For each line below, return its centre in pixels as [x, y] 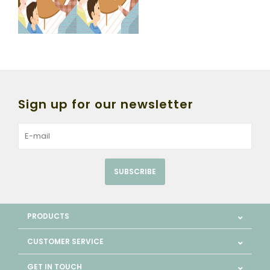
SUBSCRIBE [135, 171]
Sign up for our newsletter [106, 104]
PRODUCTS [48, 216]
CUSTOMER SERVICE [65, 241]
